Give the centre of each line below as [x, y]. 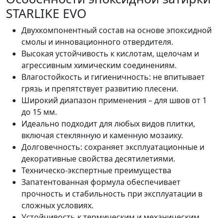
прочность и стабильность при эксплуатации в [112, 194]
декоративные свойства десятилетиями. [98, 159]
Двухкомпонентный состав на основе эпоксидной [117, 30]
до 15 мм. [39, 112]
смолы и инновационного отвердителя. [97, 42]
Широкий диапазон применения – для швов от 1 [114, 100]
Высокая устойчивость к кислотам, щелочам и [110, 54]
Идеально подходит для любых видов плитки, [108, 124]
